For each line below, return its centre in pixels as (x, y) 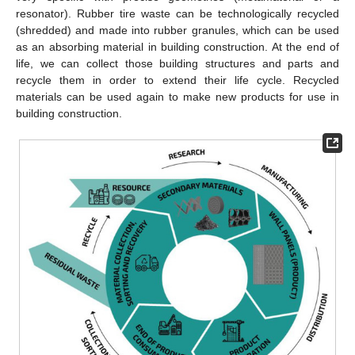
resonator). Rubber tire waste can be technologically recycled (177, 13)
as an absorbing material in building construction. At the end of (177, 47)
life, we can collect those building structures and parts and (177, 63)
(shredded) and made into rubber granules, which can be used (177, 30)
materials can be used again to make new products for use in (177, 97)
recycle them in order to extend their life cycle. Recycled (177, 80)
